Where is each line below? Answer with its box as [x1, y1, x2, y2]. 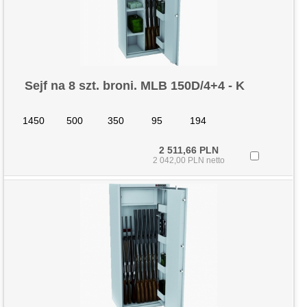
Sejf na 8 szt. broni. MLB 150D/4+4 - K [24, 79, 245, 93]
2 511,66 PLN [158, 145, 219, 156]
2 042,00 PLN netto [152, 156, 225, 165]
